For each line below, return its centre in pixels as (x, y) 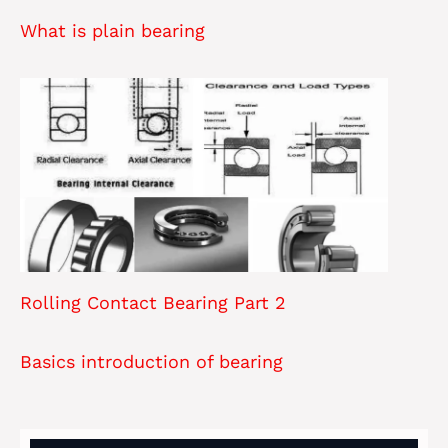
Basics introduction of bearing (151, 362)
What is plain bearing (112, 31)
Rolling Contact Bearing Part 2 (153, 303)
